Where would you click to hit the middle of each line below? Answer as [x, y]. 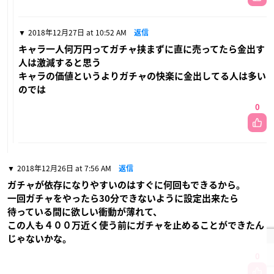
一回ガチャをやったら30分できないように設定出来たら [123, 198]
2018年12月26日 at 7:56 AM [64, 168]
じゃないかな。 [39, 239]
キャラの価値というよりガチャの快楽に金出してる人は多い [142, 76]
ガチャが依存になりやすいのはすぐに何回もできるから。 [126, 185]
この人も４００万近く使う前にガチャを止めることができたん [136, 225]
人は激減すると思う [60, 62]
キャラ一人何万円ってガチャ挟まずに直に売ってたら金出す [142, 49]
